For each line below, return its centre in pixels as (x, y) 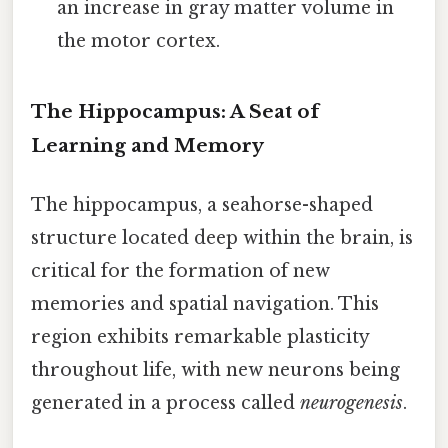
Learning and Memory (147, 146)
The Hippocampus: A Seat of (175, 112)
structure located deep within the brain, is (222, 238)
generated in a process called (165, 403)
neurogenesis (351, 403)
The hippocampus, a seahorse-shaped (202, 205)
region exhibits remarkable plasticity (200, 337)
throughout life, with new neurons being (215, 370)
